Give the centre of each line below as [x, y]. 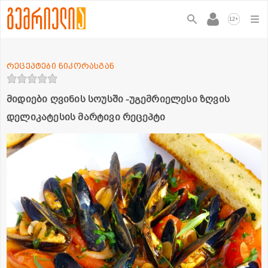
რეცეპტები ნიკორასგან [60, 66]
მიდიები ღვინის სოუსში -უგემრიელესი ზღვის [118, 99]
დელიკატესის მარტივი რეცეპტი [86, 117]
